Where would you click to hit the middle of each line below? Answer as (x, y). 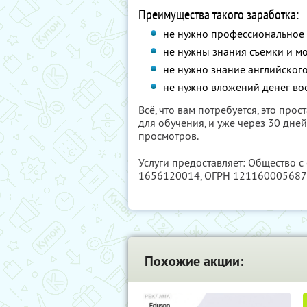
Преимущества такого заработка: (219, 14)
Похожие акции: (194, 261)
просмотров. (169, 136)
